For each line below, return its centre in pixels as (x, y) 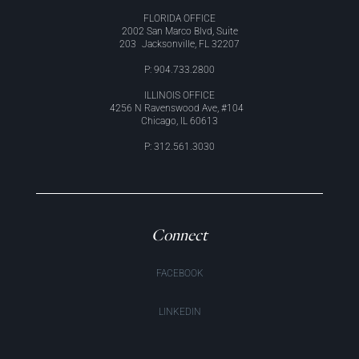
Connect (179, 234)
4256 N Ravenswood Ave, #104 (179, 108)
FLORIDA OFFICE (179, 18)
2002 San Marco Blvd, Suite (179, 31)
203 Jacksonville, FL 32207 (179, 44)
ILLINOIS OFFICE (179, 95)
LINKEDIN (179, 312)
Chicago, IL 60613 (179, 121)
